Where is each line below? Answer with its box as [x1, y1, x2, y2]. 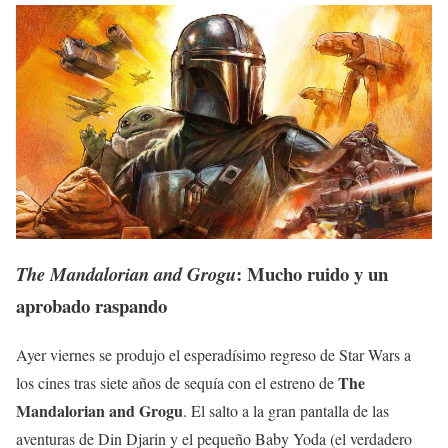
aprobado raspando [16, 291, 167, 319]
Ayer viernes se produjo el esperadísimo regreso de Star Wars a [16, 343, 411, 365]
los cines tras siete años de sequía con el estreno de [16, 371, 338, 393]
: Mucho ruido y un [236, 259, 388, 287]
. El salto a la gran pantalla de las [183, 399, 389, 421]
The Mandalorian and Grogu [16, 260, 236, 287]
